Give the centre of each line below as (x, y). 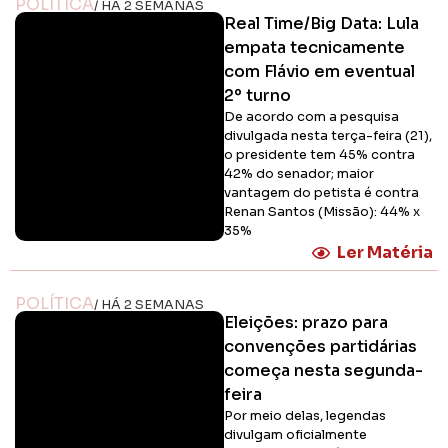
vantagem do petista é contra (321, 193)
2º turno (257, 96)
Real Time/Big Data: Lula (321, 24)
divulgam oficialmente (295, 435)
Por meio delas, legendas (305, 416)
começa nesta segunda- (323, 371)
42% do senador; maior (299, 174)
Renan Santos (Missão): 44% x (322, 212)
